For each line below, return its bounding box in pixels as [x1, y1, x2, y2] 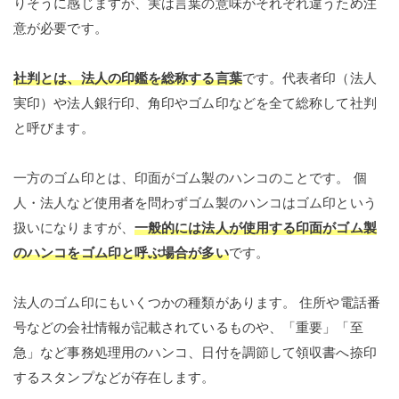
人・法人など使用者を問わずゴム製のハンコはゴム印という [13, 196, 377, 210]
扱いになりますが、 [13, 221, 134, 235]
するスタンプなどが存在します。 [13, 370, 216, 385]
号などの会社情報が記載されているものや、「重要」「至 [13, 321, 363, 335]
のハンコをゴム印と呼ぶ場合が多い [13, 246, 229, 260]
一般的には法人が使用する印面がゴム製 [134, 221, 377, 235]
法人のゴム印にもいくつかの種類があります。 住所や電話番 [13, 296, 380, 310]
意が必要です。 [13, 21, 108, 36]
